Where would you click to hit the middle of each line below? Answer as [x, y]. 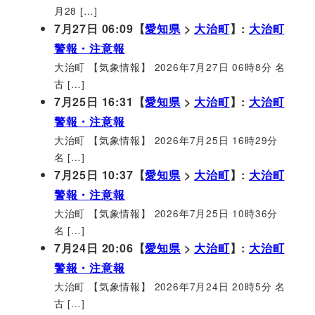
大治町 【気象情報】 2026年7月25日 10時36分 [166, 213]
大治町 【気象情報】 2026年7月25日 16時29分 [166, 140]
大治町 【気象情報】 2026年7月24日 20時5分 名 [169, 286]
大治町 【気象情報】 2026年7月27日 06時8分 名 [169, 66]
